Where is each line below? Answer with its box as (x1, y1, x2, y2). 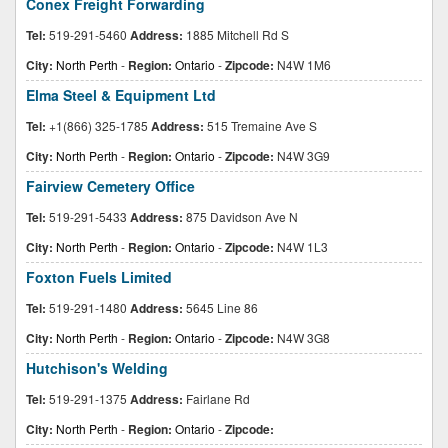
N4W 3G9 (274, 147, 330, 164)
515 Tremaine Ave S (204, 117, 317, 134)
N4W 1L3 (274, 238, 328, 255)
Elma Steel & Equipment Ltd (26, 85, 216, 105)
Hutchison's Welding (26, 358, 168, 378)
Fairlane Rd (183, 390, 250, 407)
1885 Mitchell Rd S (183, 26, 289, 43)
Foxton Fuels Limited (26, 267, 172, 287)
